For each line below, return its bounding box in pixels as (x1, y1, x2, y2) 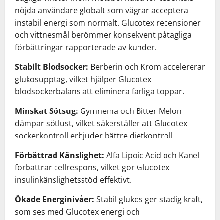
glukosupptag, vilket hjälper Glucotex (15, 73, 151, 84)
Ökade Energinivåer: (15, 193, 96, 205)
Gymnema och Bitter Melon (80, 105, 182, 116)
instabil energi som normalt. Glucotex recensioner (15, 17, 201, 28)
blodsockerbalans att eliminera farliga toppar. (15, 85, 184, 97)
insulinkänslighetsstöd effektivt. (15, 174, 132, 185)
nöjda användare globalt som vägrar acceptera (15, 4, 188, 16)
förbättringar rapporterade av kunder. (15, 41, 157, 53)
